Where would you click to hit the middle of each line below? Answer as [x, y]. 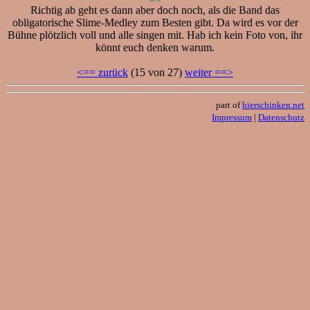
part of [229, 104]
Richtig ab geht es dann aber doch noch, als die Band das [155, 10]
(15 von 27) [156, 72]
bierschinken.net [273, 104]
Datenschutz [281, 117]
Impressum [232, 117]
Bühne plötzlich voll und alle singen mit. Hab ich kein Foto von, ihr [155, 35]
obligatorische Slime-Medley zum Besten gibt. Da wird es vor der [155, 22]
